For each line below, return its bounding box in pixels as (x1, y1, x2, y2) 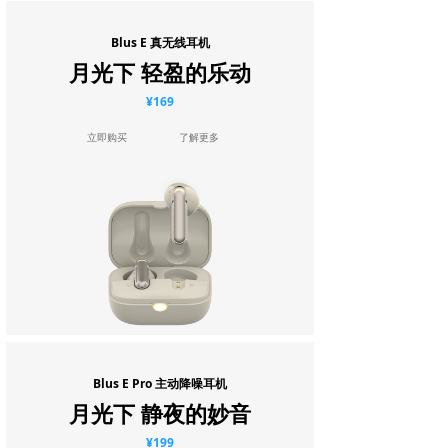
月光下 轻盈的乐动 (69, 57, 251, 87)
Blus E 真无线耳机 (110, 34, 210, 51)
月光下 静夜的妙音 (69, 398, 251, 428)
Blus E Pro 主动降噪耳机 (93, 375, 227, 392)
